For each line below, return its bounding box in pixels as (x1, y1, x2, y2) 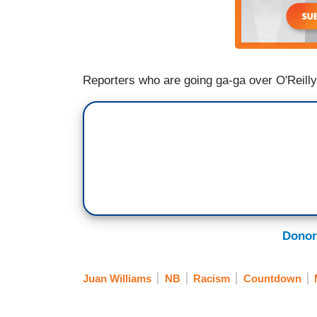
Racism (193, 272, 230, 285)
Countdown (243, 272, 301, 285)
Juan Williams (83, 272, 151, 285)
